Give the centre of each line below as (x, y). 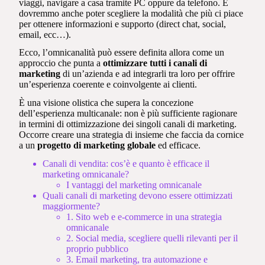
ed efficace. (180, 146)
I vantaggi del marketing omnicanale (134, 185)
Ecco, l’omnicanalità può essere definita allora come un (122, 53)
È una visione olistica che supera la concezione (106, 103)
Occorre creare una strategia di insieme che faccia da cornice (132, 135)
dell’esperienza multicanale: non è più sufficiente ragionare (128, 114)
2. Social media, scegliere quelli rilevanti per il (152, 238)
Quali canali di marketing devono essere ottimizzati (138, 195)
